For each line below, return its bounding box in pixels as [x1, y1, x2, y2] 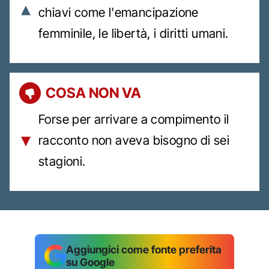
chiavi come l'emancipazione [38, 4, 199, 20]
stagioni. [38, 153, 86, 169]
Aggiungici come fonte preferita [65, 243, 222, 256]
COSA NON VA [46, 83, 141, 101]
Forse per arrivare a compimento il [38, 111, 229, 127]
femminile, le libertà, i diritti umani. [38, 25, 229, 41]
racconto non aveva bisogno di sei [38, 132, 230, 148]
